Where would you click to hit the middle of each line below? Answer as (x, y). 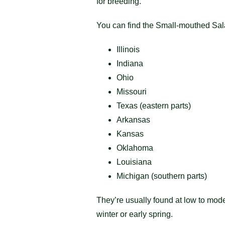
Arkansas (133, 120)
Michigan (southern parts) (162, 176)
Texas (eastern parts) (154, 105)
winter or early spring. (135, 214)
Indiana (130, 63)
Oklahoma (135, 148)
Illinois (128, 49)
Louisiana (134, 162)
